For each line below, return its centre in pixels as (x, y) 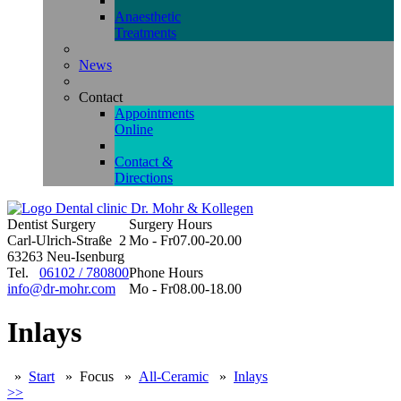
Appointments (154, 113)
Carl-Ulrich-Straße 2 (67, 240)
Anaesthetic (148, 17)
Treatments (145, 33)
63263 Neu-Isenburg (66, 256)
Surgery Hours (171, 224)
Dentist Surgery (51, 224)
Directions (144, 178)
